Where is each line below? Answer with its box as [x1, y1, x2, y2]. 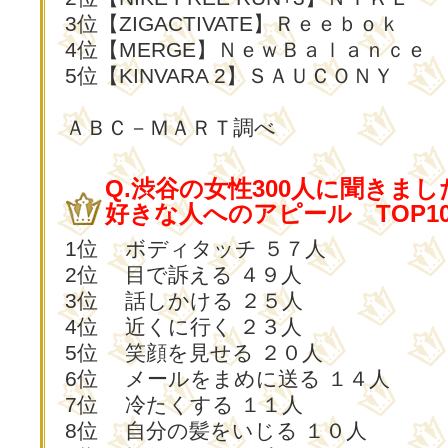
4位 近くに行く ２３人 [65, 315, 302, 338]
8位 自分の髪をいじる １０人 [65, 419, 367, 442]
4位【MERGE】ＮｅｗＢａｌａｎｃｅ [65, 38, 427, 61]
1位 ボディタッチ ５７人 [65, 237, 326, 260]
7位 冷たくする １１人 [65, 393, 303, 416]
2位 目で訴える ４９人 [65, 263, 302, 286]
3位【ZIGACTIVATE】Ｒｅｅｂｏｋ [65, 12, 400, 35]
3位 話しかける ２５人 [65, 289, 303, 312]
